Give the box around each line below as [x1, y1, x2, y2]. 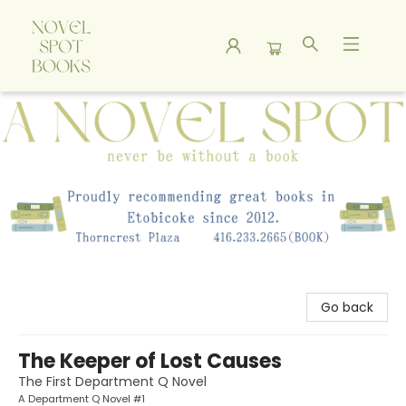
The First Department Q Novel [18, 372, 207, 391]
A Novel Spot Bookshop [14, 100, 157, 118]
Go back [321, 298, 373, 317]
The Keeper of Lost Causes [18, 347, 282, 376]
